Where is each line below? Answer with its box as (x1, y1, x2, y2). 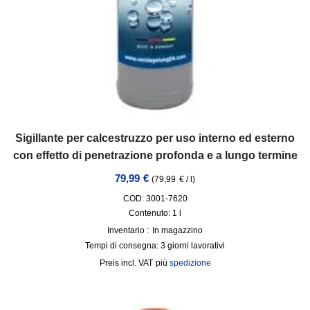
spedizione (169, 258, 211, 268)
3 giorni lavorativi (161, 241, 225, 250)
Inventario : (107, 226, 149, 235)
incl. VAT (120, 258, 153, 268)
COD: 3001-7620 (122, 194, 188, 203)
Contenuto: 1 (129, 208, 179, 218)
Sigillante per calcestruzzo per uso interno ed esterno (15, 131, 295, 144)
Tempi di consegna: (85, 241, 161, 250)
